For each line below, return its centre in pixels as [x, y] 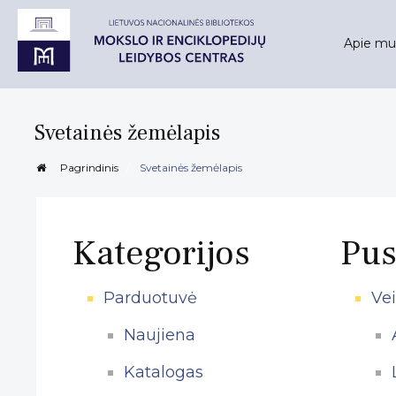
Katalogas [163, 372]
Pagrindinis [88, 167]
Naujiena [159, 335]
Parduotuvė [150, 297]
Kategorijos [161, 253]
